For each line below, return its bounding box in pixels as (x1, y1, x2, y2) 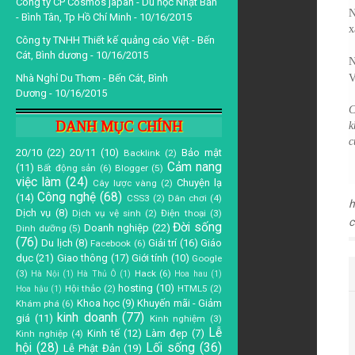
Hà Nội (31, 269, 59, 279)
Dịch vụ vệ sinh (71, 208, 141, 219)
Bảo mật (181, 147, 222, 158)
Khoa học (76, 297, 120, 309)
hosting (118, 282, 154, 294)
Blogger (114, 162, 148, 174)
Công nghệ (37, 190, 97, 204)
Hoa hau (174, 269, 208, 279)
